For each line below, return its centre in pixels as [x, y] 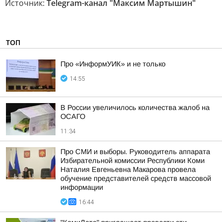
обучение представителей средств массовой [136, 178]
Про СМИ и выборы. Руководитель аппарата [135, 152]
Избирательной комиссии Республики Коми [133, 161]
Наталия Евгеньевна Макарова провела [128, 169]
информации [82, 187]
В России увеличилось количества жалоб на [135, 108]
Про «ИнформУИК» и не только [113, 64]
